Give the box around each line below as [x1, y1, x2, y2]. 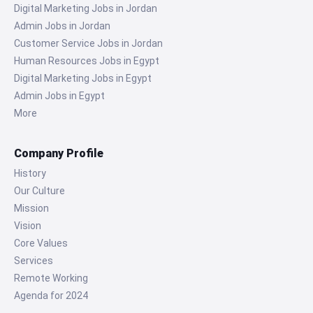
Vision [14, 219, 41, 231]
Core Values [14, 237, 68, 249]
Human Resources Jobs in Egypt [14, 54, 159, 66]
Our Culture [14, 184, 65, 196]
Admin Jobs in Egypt [14, 89, 105, 101]
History [14, 167, 46, 179]
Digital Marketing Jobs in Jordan [14, 2, 157, 14]
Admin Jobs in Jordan [14, 20, 110, 31]
